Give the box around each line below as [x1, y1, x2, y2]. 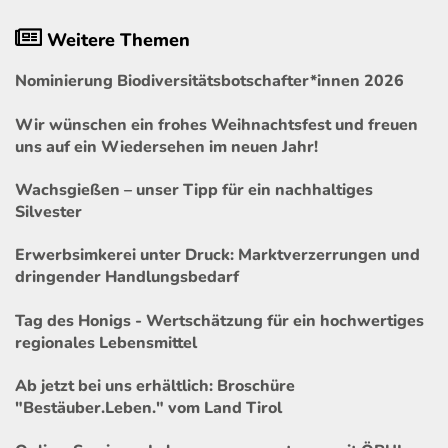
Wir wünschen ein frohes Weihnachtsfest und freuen [15, 113, 418, 136]
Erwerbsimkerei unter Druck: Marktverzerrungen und [15, 244, 420, 267]
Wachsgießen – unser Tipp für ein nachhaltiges [15, 179, 373, 202]
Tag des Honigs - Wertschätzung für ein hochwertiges [15, 309, 424, 332]
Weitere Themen [42, 27, 190, 52]
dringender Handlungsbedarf [15, 266, 239, 289]
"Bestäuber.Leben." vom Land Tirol [15, 396, 282, 419]
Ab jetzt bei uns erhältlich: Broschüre [15, 374, 295, 397]
